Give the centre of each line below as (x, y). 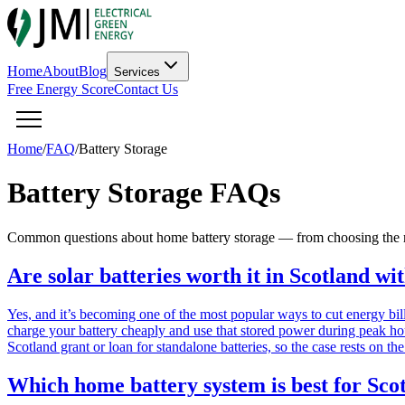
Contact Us (146, 89)
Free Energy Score (61, 89)
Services (137, 72)
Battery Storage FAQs (144, 193)
